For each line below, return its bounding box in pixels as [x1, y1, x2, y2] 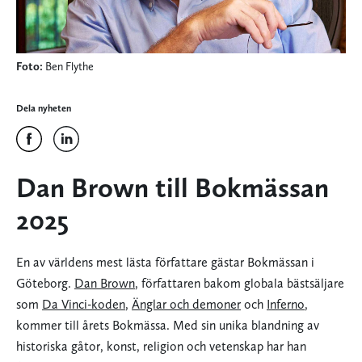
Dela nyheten [16, 103, 71, 115]
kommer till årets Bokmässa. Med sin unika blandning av [16, 318, 319, 334]
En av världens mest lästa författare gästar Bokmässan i [16, 255, 314, 271]
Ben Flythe [43, 60, 94, 74]
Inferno [267, 297, 305, 313]
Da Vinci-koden [42, 297, 125, 313]
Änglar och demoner [132, 297, 241, 313]
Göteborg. [16, 276, 74, 292]
